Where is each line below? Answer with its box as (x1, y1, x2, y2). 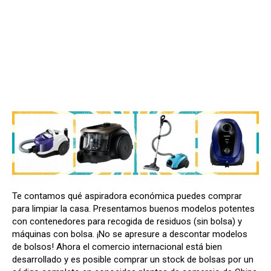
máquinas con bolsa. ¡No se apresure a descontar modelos (12, 228, 247, 240)
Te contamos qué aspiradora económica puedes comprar (12, 190, 242, 201)
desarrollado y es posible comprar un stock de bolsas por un (12, 253, 253, 265)
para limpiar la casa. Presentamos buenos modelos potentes (12, 203, 255, 214)
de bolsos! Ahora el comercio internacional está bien (12, 241, 222, 252)
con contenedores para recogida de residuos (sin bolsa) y (12, 215, 242, 227)
